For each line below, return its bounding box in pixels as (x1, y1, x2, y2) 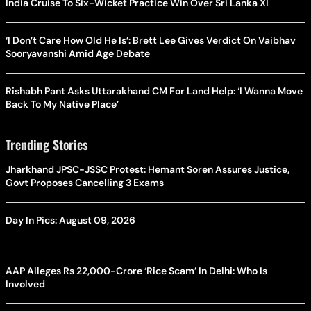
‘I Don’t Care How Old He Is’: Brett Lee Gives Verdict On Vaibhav (6, 33, 296, 47)
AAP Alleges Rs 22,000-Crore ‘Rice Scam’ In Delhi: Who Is (6, 264, 267, 277)
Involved (6, 277, 45, 290)
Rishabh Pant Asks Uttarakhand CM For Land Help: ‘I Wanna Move (6, 84, 303, 97)
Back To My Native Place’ (6, 97, 119, 110)
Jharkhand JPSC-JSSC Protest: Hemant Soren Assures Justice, (6, 162, 289, 176)
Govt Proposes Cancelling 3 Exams (6, 176, 164, 189)
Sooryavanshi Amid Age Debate (6, 47, 150, 60)
